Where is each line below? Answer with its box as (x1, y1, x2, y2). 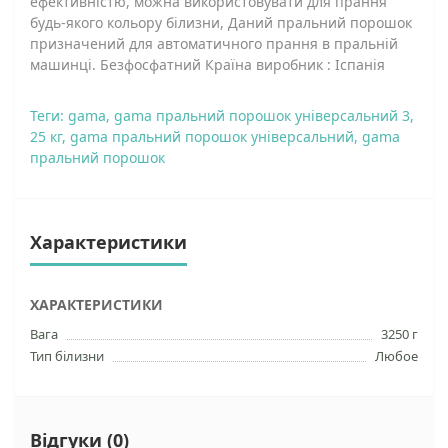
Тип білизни (30, 347, 104, 365)
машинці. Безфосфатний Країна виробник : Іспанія (30, 55, 385, 74)
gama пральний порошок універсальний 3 (114, 106, 410, 125)
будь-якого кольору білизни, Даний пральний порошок (30, 13, 412, 32)
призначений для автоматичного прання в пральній (30, 34, 398, 53)
